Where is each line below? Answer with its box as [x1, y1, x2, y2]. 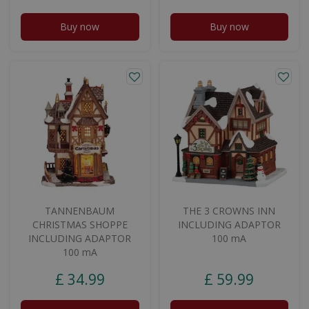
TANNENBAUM [45, 203, 115, 217]
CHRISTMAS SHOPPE [32, 217, 128, 231]
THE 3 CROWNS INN [183, 203, 276, 217]
